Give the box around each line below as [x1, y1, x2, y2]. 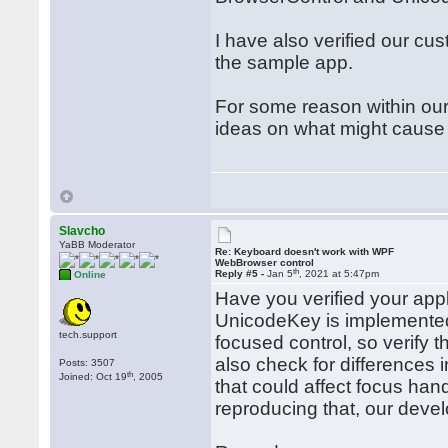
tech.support [59, 329, 118, 340]
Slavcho [59, 224, 106, 238]
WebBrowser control [215, 257, 315, 268]
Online [74, 269, 107, 280]
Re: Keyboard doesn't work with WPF [215, 246, 395, 257]
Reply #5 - [215, 268, 268, 279]
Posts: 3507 [59, 357, 116, 368]
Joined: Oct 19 [59, 371, 128, 382]
